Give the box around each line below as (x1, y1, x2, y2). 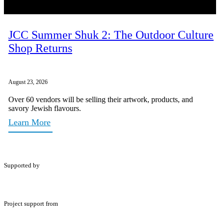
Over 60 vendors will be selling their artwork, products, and (8, 95, 193, 104)
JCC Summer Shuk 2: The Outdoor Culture (8, 28, 214, 42)
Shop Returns (8, 42, 72, 55)
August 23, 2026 (8, 79, 48, 86)
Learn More (8, 117, 51, 127)
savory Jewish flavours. (8, 104, 81, 112)
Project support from (4, 199, 58, 207)
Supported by (4, 161, 40, 169)
